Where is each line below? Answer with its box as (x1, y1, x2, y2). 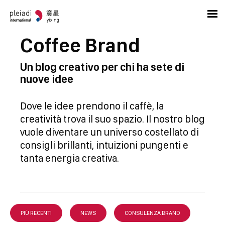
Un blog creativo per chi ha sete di (20, 60, 184, 73)
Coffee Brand (20, 33, 140, 57)
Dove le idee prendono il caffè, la (20, 100, 164, 112)
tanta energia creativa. (20, 152, 119, 164)
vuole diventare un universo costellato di (20, 126, 199, 138)
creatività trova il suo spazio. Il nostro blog (20, 113, 205, 125)
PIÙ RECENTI (21, 209, 52, 216)
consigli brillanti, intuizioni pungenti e (20, 139, 188, 151)
